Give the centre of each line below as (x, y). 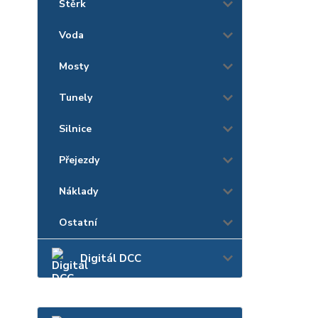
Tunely (76, 98)
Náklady (78, 191)
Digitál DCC (111, 258)
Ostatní (78, 223)
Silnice (75, 129)
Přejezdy (79, 160)
